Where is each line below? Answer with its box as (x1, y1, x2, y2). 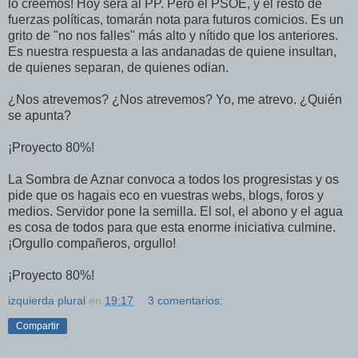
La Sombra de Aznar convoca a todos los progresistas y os (8, 172, 339, 186)
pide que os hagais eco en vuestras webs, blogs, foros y (8, 188, 324, 202)
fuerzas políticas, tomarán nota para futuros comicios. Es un (8, 12, 344, 26)
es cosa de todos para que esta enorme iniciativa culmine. (8, 220, 336, 234)
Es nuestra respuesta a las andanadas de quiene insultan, (8, 44, 336, 58)
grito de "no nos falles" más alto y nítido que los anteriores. (8, 28, 338, 42)
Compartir (16, 320, 59, 332)
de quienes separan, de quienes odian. (8, 60, 229, 74)
